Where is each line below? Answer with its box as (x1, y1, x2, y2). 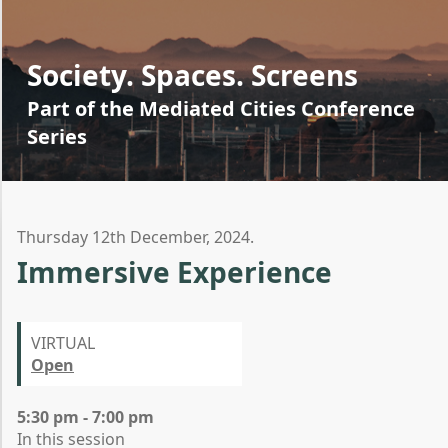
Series (27, 123, 87, 150)
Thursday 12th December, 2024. (17, 226, 254, 248)
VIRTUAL (31, 332, 95, 354)
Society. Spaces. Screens (27, 56, 358, 94)
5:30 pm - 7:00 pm (17, 406, 154, 428)
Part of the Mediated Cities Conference (27, 95, 415, 122)
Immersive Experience (17, 253, 332, 291)
